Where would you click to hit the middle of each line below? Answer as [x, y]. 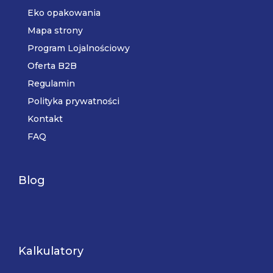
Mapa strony [55, 30]
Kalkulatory [51, 251]
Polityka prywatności [73, 101]
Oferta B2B [52, 66]
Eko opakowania [64, 12]
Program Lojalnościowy [79, 48]
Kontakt [45, 119]
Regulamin [51, 83]
